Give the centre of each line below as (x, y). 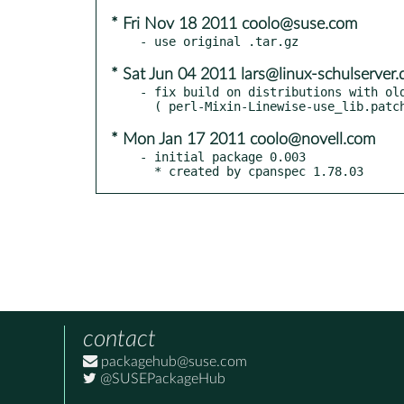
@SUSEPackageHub (161, 378)
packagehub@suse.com (172, 361)
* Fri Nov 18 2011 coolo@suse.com (234, 24)
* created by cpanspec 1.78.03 (259, 171)
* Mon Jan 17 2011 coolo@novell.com (243, 139)
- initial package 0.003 (223, 156)
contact (119, 339)
